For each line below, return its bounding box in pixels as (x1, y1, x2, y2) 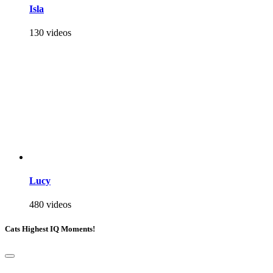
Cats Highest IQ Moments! (5, 224, 95, 233)
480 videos (29, 199, 71, 210)
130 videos (29, 27, 71, 38)
